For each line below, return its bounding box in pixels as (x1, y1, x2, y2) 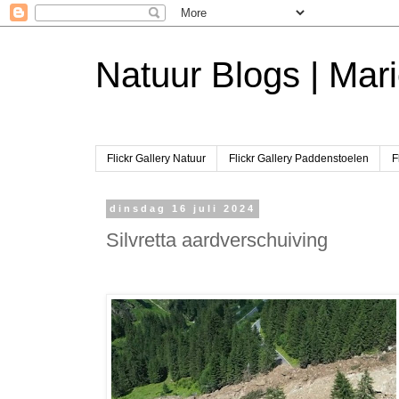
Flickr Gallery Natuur (106, 152, 206, 166)
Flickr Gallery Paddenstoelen (228, 152, 369, 166)
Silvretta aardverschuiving (105, 228, 328, 251)
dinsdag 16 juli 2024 (109, 203, 256, 215)
